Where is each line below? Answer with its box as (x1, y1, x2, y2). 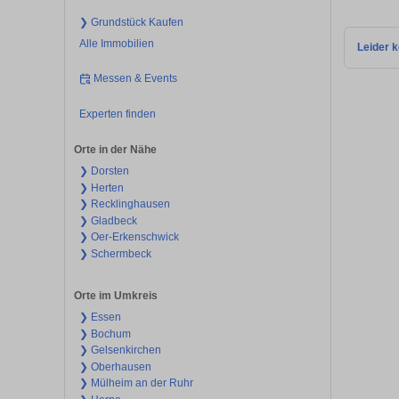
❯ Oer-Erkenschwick (78, 231, 179, 244)
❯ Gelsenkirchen (78, 344, 161, 357)
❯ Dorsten (78, 165, 129, 178)
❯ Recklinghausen (78, 198, 170, 211)
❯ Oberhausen (78, 360, 151, 373)
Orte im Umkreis (74, 289, 158, 303)
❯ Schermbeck (78, 247, 151, 260)
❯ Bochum (78, 327, 131, 340)
